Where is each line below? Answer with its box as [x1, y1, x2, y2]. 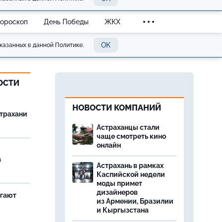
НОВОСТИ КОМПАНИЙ [72, 103, 161, 112]
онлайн [97, 141, 121, 149]
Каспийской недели [97, 170, 165, 178]
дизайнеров [97, 188, 138, 196]
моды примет [97, 179, 142, 187]
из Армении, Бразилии [97, 197, 173, 205]
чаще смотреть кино [97, 132, 166, 140]
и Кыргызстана [97, 206, 149, 214]
